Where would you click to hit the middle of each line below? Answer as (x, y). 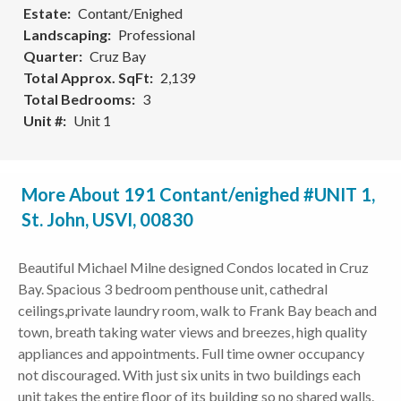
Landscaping (65, 34)
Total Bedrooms (77, 99)
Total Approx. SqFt (86, 77)
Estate (45, 13)
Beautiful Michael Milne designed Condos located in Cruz (193, 267)
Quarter (51, 56)
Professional (157, 34)
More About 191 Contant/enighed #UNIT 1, (198, 194)
